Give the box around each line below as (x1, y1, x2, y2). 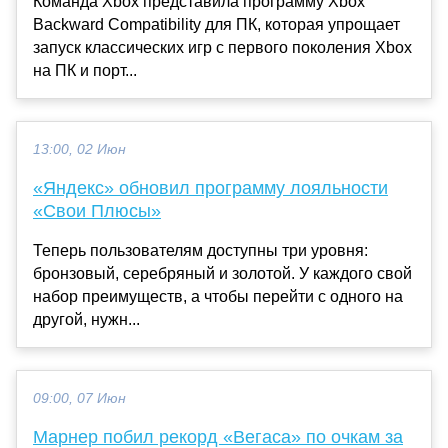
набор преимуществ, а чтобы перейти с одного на (33, 287, 403, 305)
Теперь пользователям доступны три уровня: (33, 241, 368, 259)
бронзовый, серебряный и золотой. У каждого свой (33, 264, 412, 282)
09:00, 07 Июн (33, 390, 126, 406)
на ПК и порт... (33, 61, 137, 79)
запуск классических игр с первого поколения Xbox (33, 38, 412, 56)
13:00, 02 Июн (33, 141, 126, 157)
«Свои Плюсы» (33, 200, 161, 221)
